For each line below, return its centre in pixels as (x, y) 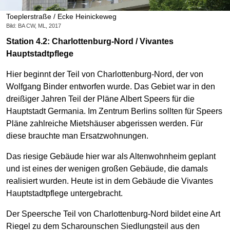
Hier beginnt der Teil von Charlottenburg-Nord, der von (105, 74)
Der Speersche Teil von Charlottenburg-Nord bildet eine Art (113, 214)
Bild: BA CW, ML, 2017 (34, 25)
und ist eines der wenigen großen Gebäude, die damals (107, 168)
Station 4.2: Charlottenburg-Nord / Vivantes (90, 41)
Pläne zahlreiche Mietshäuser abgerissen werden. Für (104, 123)
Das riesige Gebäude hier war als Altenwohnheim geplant (111, 156)
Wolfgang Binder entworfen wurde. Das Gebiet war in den (111, 86)
